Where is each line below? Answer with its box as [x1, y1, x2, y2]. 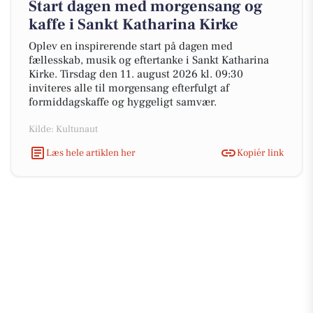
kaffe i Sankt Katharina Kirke [29, 15, 238, 34]
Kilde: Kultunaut [29, 123, 98, 136]
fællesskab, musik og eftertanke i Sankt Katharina [29, 53, 269, 67]
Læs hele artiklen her [46, 146, 136, 159]
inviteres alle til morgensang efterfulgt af [29, 81, 229, 95]
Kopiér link [237, 146, 284, 159]
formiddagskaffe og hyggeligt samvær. [29, 95, 217, 109]
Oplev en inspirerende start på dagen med [29, 39, 233, 53]
